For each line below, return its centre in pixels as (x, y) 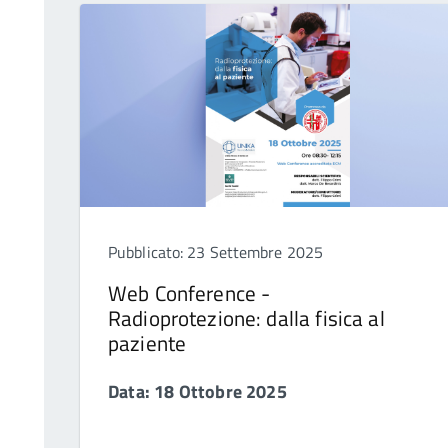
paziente (147, 343)
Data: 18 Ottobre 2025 (197, 392)
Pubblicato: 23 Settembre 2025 (216, 252)
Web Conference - (189, 293)
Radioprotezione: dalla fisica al (246, 318)
